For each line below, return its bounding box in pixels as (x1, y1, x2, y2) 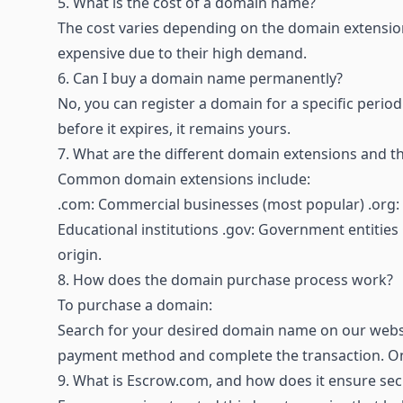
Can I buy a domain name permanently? (73, 67, 343, 88)
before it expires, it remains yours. (58, 118, 291, 139)
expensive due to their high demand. (58, 42, 307, 63)
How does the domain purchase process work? (73, 269, 393, 290)
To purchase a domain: (58, 294, 212, 315)
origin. (58, 244, 102, 264)
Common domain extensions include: (58, 168, 310, 189)
